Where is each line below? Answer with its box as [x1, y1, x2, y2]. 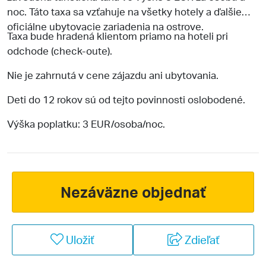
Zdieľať [185, 232, 220, 247]
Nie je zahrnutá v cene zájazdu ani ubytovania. [7, 68, 218, 82]
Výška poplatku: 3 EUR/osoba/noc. [7, 117, 165, 131]
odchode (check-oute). [7, 44, 112, 58]
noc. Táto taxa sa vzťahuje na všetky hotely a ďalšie [7, 5, 242, 18]
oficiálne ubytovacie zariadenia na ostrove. [7, 20, 204, 33]
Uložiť [66, 232, 94, 247]
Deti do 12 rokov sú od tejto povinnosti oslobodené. [7, 93, 245, 106]
